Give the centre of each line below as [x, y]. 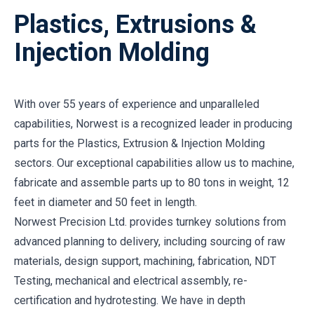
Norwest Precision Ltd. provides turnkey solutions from [150, 221]
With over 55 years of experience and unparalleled [137, 104]
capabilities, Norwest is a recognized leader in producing [153, 123]
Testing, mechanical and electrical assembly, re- [131, 280]
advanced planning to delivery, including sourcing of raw [150, 241]
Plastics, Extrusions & [135, 24]
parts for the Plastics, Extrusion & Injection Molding [139, 143]
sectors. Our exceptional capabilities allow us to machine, [154, 163]
